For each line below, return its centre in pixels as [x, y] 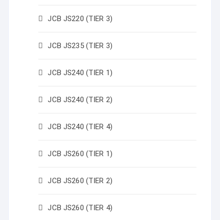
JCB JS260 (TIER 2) [80, 181]
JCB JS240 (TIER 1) [80, 73]
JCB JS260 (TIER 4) [80, 208]
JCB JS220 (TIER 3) [80, 19]
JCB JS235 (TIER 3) [80, 46]
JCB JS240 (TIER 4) [80, 127]
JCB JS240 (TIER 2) [80, 100]
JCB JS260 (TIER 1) [80, 154]
